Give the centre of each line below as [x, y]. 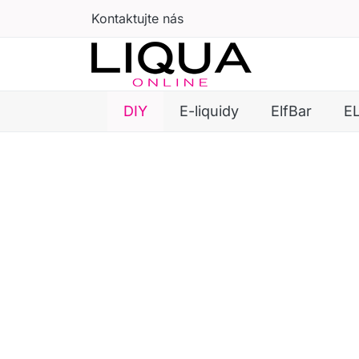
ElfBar [291, 111]
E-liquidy [209, 111]
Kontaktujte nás [137, 18]
